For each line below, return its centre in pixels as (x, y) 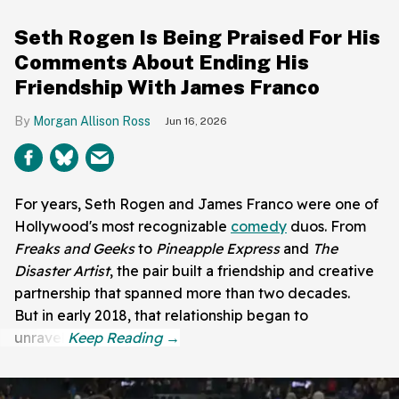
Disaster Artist (62, 270)
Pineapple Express (218, 248)
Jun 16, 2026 (196, 121)
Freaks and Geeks (74, 248)
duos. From (326, 226)
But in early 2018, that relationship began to (161, 315)
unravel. (41, 337)
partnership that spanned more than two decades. (182, 293)
